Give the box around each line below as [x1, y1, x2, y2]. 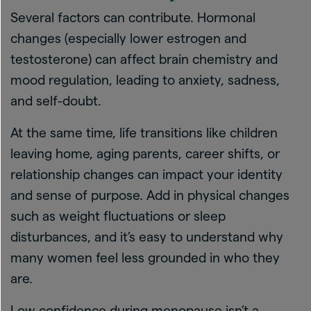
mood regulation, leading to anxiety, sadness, [10, 72, 280, 87]
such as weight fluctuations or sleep [10, 208, 226, 224]
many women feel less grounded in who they [10, 250, 280, 265]
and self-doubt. [10, 93, 101, 108]
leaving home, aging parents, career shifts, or [10, 146, 280, 161]
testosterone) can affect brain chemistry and [10, 51, 278, 67]
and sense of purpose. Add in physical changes [10, 187, 289, 203]
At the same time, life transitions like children [10, 125, 278, 140]
